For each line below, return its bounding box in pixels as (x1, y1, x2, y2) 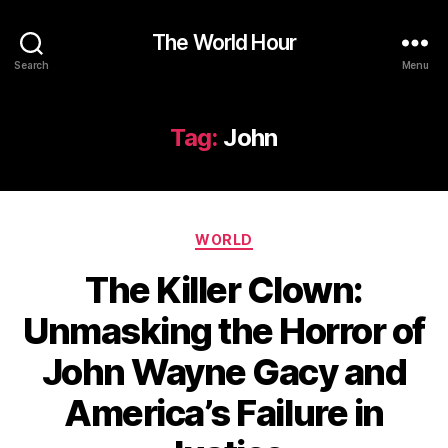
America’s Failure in (64, 390, 384, 435)
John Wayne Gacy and (41, 349, 407, 394)
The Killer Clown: (85, 267, 363, 312)
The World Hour (152, 29, 296, 55)
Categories (223, 225, 312, 246)
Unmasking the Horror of (23, 308, 425, 353)
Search (14, 58, 49, 71)
